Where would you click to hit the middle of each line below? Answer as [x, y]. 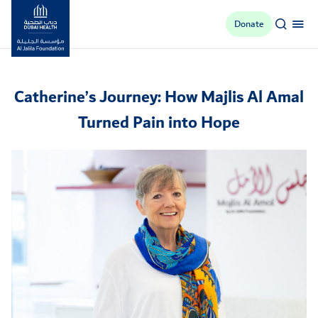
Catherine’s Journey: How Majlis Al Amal [159, 97]
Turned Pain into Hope [159, 123]
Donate [249, 24]
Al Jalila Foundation [56, 62]
